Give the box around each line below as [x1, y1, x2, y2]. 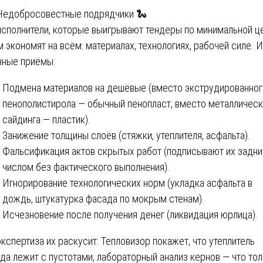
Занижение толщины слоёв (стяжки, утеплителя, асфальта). [2, 129, 250, 141]
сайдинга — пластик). [2, 113, 90, 126]
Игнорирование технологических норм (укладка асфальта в [2, 176, 252, 189]
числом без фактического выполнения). [2, 160, 170, 173]
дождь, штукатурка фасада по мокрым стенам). [2, 192, 204, 205]
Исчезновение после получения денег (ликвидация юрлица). [2, 208, 258, 221]
